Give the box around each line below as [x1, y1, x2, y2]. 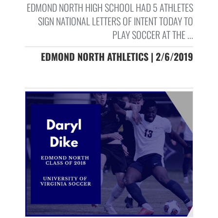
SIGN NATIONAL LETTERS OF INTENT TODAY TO [37, 13, 193, 28]
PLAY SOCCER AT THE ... [112, 27, 193, 42]
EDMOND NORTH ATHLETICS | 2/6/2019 [40, 49, 193, 64]
